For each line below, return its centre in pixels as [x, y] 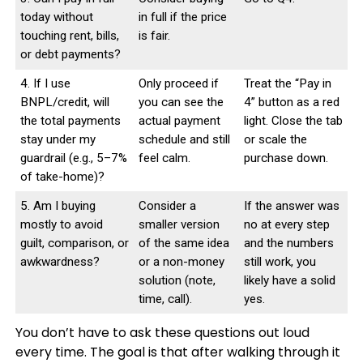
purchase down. [286, 158]
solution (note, [177, 280]
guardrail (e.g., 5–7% [73, 158]
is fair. [154, 35]
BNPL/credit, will [64, 102]
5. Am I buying [58, 205]
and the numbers [288, 243]
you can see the [181, 102]
